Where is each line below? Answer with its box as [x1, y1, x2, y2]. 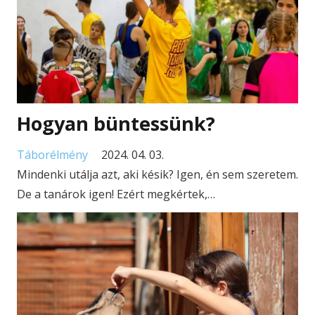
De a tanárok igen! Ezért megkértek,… [17, 186, 215, 202]
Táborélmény [17, 146, 88, 162]
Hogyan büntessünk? [17, 110, 215, 137]
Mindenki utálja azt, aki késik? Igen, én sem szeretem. [17, 166, 298, 182]
